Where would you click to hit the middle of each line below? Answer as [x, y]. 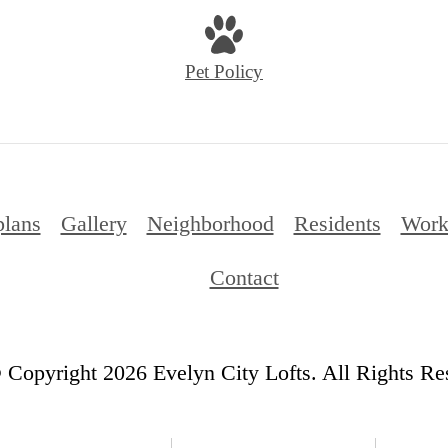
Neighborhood [210, 223]
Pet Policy [224, 71]
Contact [244, 277]
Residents [337, 223]
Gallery [93, 223]
